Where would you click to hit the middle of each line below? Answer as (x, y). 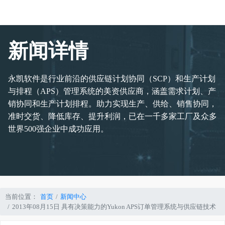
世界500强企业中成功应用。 (58, 129)
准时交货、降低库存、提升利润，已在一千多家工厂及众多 (113, 116)
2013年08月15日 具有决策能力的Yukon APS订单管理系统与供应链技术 (114, 206)
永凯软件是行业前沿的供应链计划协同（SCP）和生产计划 (112, 79)
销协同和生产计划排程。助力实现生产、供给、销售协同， (113, 104)
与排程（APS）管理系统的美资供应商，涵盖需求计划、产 (112, 91)
